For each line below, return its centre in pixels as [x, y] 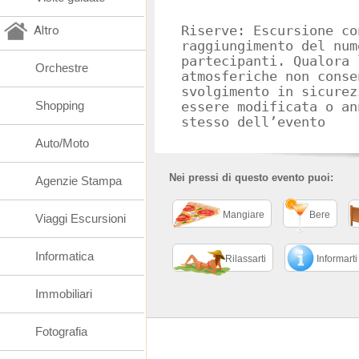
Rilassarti [246, 259]
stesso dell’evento [253, 122]
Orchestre [62, 68]
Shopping [60, 105]
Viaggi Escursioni [81, 218]
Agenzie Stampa [79, 181]
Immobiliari [64, 294]
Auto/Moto [62, 143]
